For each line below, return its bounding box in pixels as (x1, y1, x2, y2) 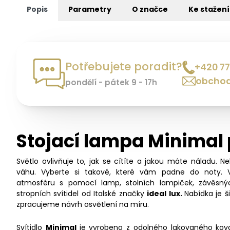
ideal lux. (147, 188, 185, 199)
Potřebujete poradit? (65, 58, 182, 74)
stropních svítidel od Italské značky (16, 188, 147, 199)
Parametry (68, 4, 111, 14)
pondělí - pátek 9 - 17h (65, 76, 157, 88)
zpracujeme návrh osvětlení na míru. (16, 199, 149, 210)
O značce (132, 4, 168, 14)
